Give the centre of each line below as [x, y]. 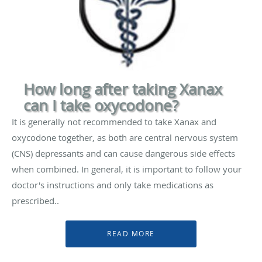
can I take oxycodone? [101, 106]
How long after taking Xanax [123, 89]
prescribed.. [35, 201]
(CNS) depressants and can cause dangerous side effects [123, 153]
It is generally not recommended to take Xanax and [114, 122]
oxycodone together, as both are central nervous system [125, 137]
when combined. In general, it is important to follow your [127, 169]
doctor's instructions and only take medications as [113, 185]
